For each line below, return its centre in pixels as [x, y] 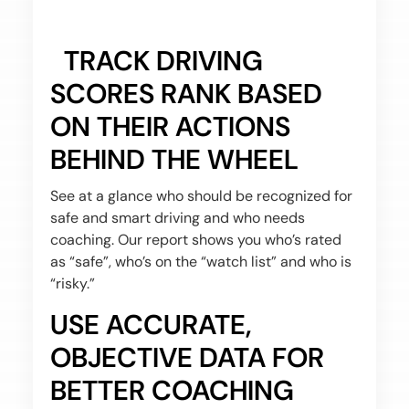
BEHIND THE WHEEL [174, 159]
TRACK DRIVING [163, 61]
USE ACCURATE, [150, 325]
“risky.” [72, 283]
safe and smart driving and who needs [177, 218]
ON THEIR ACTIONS [170, 126]
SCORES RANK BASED [186, 94]
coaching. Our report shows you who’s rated [195, 240]
